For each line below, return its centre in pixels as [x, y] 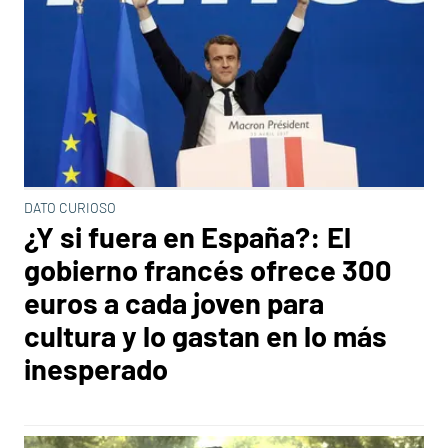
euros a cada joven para [174, 302]
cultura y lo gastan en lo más [205, 335]
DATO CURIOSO [70, 207]
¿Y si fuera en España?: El [187, 236]
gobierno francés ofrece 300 [208, 269]
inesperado [96, 368]
